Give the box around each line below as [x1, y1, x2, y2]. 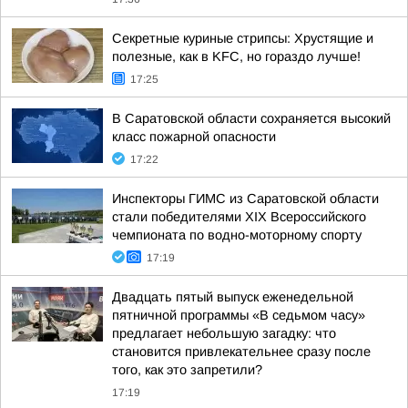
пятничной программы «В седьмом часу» [112, 308, 365, 322]
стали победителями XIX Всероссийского [112, 209, 366, 224]
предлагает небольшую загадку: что [112, 326, 336, 341]
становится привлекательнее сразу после [112, 344, 371, 359]
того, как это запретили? [112, 362, 262, 377]
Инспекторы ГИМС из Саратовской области [112, 191, 379, 206]
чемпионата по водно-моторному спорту [112, 228, 362, 242]
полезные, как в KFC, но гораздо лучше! [112, 49, 361, 64]
